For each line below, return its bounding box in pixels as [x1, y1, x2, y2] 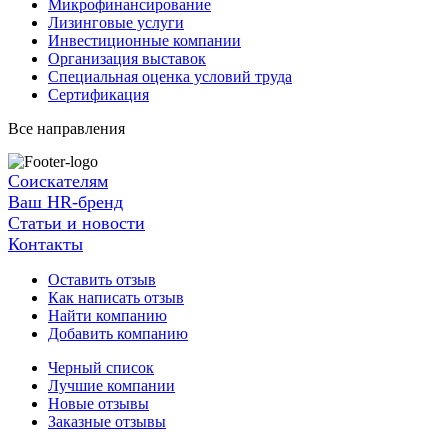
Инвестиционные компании [48, 32, 241, 50]
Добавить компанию [48, 325, 188, 343]
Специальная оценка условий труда [48, 68, 292, 86]
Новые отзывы [48, 395, 149, 413]
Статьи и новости [8, 213, 145, 234]
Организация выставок [48, 50, 206, 68]
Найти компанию [48, 307, 167, 325]
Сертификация [48, 86, 149, 104]
